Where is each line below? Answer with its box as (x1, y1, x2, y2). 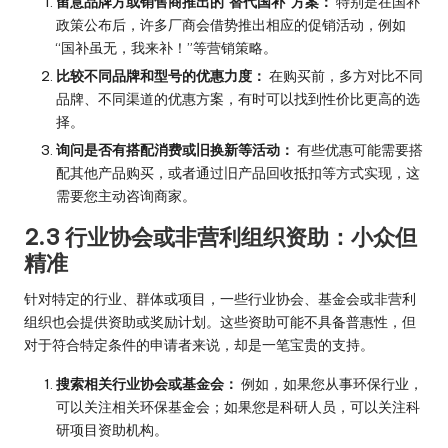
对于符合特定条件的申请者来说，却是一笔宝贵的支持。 (24, 336, 374, 355)
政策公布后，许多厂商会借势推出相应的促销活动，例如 (56, 16, 406, 35)
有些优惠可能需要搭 (294, 141, 423, 160)
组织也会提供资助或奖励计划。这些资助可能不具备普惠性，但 (24, 313, 416, 332)
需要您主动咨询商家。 (56, 187, 196, 206)
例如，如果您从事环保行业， (238, 375, 423, 394)
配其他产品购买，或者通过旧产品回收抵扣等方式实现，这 (56, 164, 420, 183)
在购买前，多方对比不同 (266, 67, 423, 86)
